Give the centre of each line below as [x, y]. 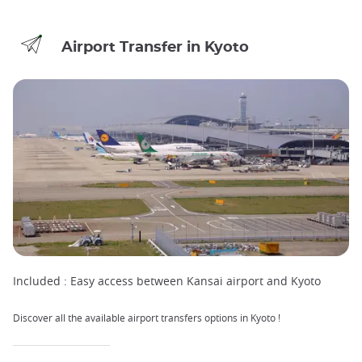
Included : [40, 281]
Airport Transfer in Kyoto [155, 47]
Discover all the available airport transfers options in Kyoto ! [147, 318]
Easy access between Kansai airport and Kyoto [194, 281]
